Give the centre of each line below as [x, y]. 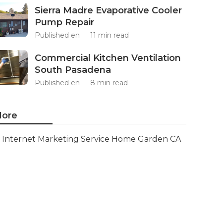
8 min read [109, 83]
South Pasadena [73, 70]
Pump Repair [64, 22]
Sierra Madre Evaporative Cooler [108, 10]
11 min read [110, 35]
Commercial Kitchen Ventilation [108, 58]
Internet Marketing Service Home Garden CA [91, 139]
